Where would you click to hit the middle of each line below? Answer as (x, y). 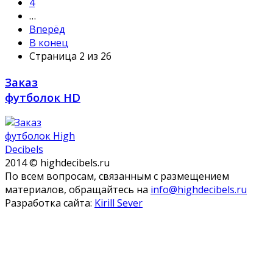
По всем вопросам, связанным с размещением (117, 176)
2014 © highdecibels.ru (57, 163)
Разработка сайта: (50, 203)
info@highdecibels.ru (199, 190)
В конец (49, 43)
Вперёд (47, 30)
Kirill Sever (119, 203)
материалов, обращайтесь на (78, 190)
